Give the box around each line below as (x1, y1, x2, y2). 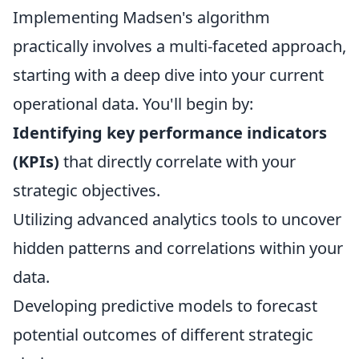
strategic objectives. (13, 179, 160, 201)
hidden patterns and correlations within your (13, 237, 343, 259)
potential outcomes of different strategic (13, 324, 313, 345)
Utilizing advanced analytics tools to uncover (13, 208, 341, 230)
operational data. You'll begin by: (13, 93, 253, 115)
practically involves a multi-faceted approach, (13, 35, 346, 57)
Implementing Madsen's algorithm (13, 6, 270, 28)
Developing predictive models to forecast (13, 295, 317, 317)
